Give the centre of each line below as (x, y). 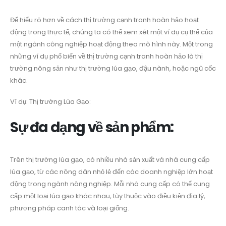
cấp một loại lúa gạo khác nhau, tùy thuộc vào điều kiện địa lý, (108, 196)
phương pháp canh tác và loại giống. (70, 208)
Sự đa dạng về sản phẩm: (92, 127)
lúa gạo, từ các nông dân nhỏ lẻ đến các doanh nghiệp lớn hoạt (111, 172)
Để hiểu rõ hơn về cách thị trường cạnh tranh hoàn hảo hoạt (104, 20)
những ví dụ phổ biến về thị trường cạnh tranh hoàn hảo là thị (106, 56)
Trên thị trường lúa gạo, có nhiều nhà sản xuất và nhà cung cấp (110, 159)
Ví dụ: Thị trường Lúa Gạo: (50, 102)
